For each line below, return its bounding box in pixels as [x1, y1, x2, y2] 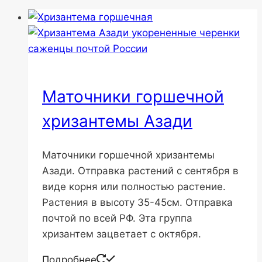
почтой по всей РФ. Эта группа [42, 212, 192, 224]
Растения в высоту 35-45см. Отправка [42, 196, 233, 208]
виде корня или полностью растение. [42, 180, 226, 192]
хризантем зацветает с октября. [42, 227, 201, 240]
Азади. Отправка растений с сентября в [42, 164, 239, 177]
